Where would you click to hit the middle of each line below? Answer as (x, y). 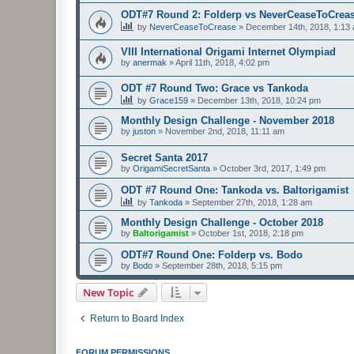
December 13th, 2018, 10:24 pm (259, 101)
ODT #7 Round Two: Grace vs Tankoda (215, 88)
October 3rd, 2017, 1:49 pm (273, 168)
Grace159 (169, 101)
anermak (150, 62)
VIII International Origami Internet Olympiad (228, 51)
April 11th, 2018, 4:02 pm (222, 62)
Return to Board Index (137, 318)
